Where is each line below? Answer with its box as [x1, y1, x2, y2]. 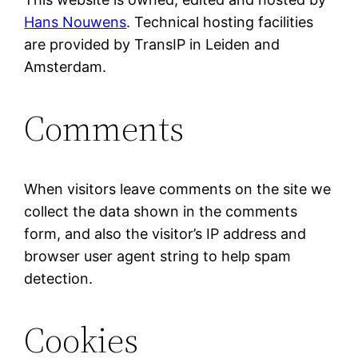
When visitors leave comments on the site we [24, 181, 332, 198]
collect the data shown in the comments [24, 203, 298, 221]
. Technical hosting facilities [126, 14, 314, 31]
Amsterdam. [24, 58, 107, 76]
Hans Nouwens [24, 14, 127, 31]
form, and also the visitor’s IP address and [24, 225, 307, 243]
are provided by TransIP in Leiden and [24, 36, 280, 54]
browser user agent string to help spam [24, 248, 292, 265]
